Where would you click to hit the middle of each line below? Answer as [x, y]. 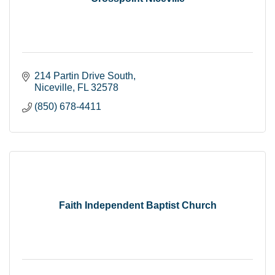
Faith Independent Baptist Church [137, 205]
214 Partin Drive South [84, 76]
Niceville [53, 87]
